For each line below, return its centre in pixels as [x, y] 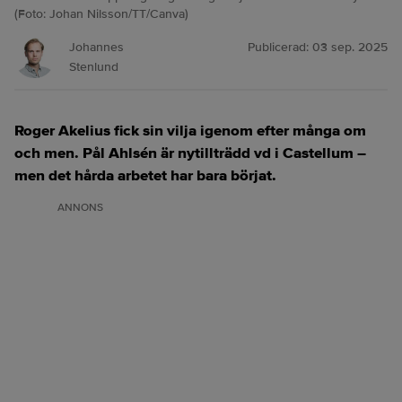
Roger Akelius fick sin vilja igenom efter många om [190, 131]
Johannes [96, 47]
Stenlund [94, 67]
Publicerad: [280, 47]
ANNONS [80, 208]
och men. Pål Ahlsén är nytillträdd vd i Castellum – [190, 153]
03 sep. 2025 [350, 47]
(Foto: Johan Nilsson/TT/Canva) [101, 14]
